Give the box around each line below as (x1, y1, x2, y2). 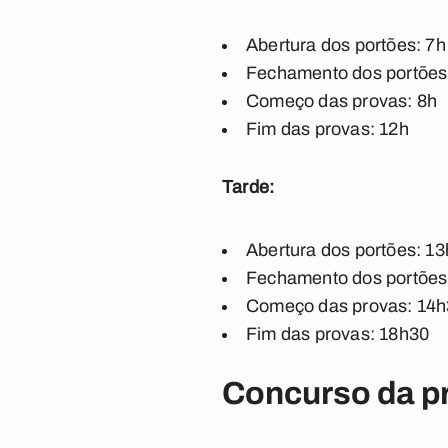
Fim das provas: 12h (246, 119, 409, 139)
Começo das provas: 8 (246, 91, 427, 111)
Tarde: (222, 177, 275, 197)
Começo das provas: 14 (246, 296, 437, 316)
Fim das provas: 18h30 (246, 324, 430, 344)
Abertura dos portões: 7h (246, 35, 446, 55)
